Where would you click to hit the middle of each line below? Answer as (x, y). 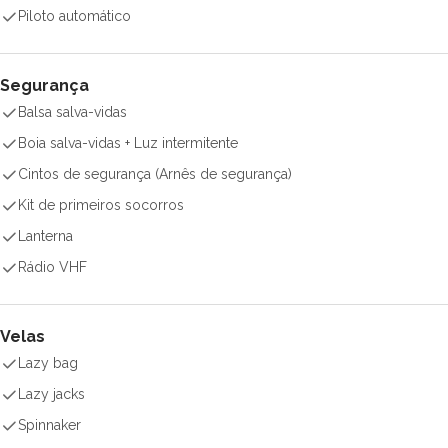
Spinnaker (49, 425)
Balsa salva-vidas (72, 112)
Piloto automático (74, 16)
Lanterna (45, 236)
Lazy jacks (51, 394)
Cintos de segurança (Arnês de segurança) (155, 174)
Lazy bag (48, 363)
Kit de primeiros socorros (101, 205)
